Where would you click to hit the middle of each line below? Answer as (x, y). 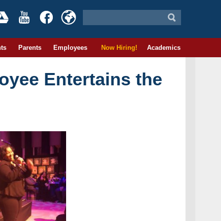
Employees (70, 48)
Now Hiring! (117, 48)
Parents (30, 48)
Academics (164, 48)
